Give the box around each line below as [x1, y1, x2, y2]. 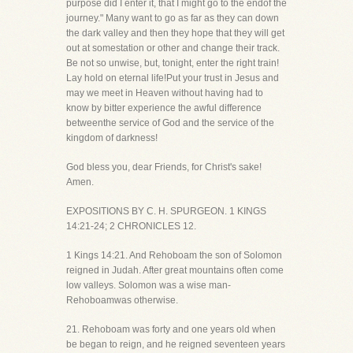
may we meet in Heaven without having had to [66, 87, 263, 98]
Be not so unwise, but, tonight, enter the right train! [66, 58, 279, 69]
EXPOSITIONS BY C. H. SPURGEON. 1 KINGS [66, 206, 266, 217]
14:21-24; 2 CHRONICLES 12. [66, 221, 196, 232]
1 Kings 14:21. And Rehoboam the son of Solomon [66, 250, 282, 261]
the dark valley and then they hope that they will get [66, 28, 284, 39]
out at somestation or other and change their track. [66, 43, 280, 54]
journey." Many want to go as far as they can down [66, 13, 279, 24]
